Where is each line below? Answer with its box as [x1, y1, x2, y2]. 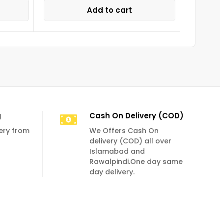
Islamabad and [89, 146, 145, 156]
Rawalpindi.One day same [89, 156, 183, 166]
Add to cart [87, 4, 132, 15]
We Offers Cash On [89, 125, 159, 136]
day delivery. [89, 166, 135, 177]
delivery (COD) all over [89, 136, 171, 146]
